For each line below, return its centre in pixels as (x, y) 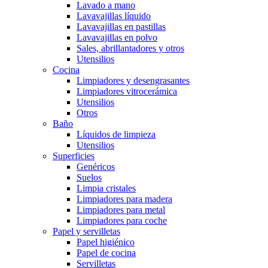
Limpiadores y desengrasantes (133, 80)
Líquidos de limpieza (116, 134)
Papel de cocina (106, 253)
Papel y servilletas (86, 231)
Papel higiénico (106, 242)
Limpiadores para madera (124, 199)
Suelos (89, 177)
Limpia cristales (106, 188)
